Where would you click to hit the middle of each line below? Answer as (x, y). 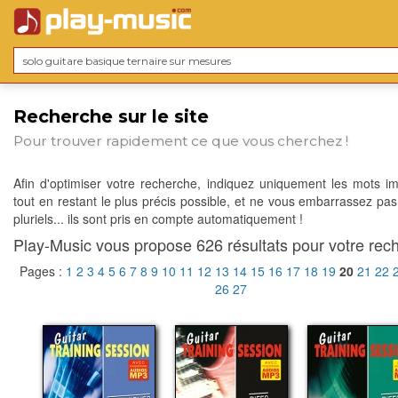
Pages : (43, 271)
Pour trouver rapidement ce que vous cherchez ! (181, 141)
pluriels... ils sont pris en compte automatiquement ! (158, 219)
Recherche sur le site (111, 116)
